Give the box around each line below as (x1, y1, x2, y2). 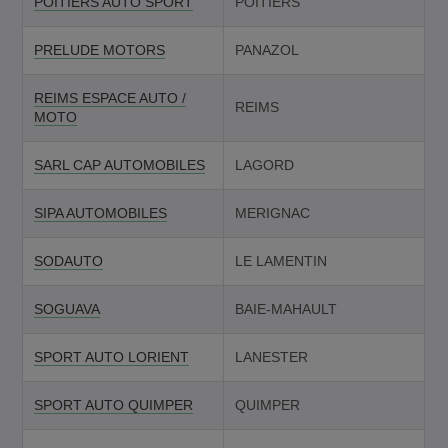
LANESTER (234, 348, 308, 365)
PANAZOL (234, 41, 299, 58)
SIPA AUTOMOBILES (33, 204, 167, 221)
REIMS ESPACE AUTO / (33, 89, 186, 106)
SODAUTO (33, 252, 103, 269)
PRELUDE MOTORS (33, 41, 165, 58)
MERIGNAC (234, 204, 310, 221)
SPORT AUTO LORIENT (33, 348, 189, 365)
